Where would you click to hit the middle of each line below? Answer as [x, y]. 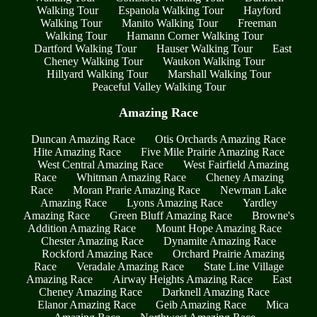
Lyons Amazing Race [174, 202]
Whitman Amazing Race [131, 177]
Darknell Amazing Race [216, 292]
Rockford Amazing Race [97, 253]
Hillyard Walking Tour [97, 74]
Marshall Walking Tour [219, 74]
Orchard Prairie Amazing [228, 253]
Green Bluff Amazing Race [171, 215]
